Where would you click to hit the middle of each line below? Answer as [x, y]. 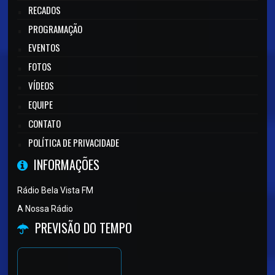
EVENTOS [45, 47]
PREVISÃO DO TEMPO [84, 227]
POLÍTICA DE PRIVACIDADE [74, 142]
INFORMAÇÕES [67, 164]
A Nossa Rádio [45, 208]
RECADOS [45, 10]
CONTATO [45, 123]
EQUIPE [41, 104]
